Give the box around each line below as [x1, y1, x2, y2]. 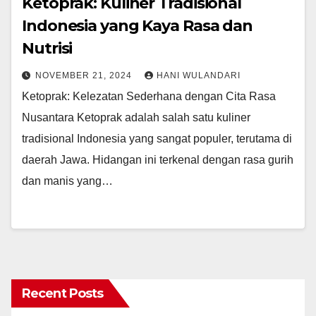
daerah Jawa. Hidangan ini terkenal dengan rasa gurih [22, 154, 293, 166]
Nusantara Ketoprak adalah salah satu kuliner [22, 111, 250, 124]
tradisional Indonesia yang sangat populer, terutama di [22, 133, 292, 145]
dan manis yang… [22, 175, 113, 188]
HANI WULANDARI [157, 71, 241, 81]
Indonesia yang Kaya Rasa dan [22, 16, 253, 36]
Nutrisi [22, 39, 73, 59]
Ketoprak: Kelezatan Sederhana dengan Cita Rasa [22, 90, 276, 103]
